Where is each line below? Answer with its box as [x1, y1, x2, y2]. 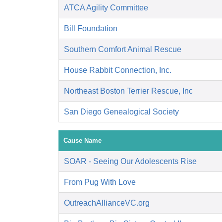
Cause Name [63, 137, 102, 145]
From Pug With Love [64, 178, 136, 187]
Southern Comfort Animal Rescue [64, 45, 181, 54]
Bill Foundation [64, 24, 117, 33]
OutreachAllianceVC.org [64, 199, 150, 208]
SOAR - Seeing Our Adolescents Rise [64, 157, 197, 166]
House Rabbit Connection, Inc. [64, 66, 171, 75]
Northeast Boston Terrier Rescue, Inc [64, 87, 193, 96]
